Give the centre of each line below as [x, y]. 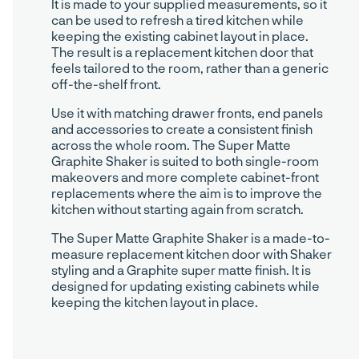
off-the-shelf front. [106, 84]
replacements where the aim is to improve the [187, 193]
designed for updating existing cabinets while [186, 286]
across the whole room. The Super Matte [171, 145]
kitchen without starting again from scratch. [177, 209]
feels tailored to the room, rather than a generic [190, 68]
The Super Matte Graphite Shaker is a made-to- [191, 238]
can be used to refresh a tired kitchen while [177, 20]
